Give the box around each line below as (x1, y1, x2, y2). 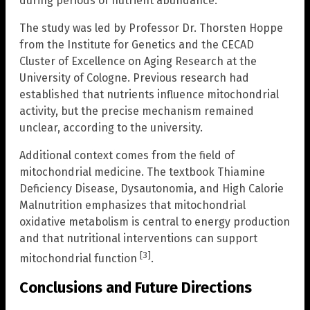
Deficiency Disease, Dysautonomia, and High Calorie (19, 181, 284, 195)
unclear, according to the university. (19, 120, 203, 134)
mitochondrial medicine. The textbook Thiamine (19, 165, 265, 179)
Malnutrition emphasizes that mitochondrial (19, 198, 246, 212)
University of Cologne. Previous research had (19, 71, 249, 84)
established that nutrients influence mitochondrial (19, 87, 279, 101)
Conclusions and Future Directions (19, 278, 252, 298)
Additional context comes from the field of (19, 148, 235, 162)
